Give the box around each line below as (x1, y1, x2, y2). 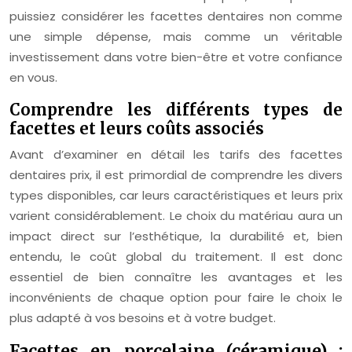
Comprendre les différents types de (9, 100, 343, 119)
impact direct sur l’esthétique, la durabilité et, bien (9, 228, 343, 244)
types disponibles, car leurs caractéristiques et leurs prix (9, 187, 343, 203)
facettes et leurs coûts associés (9, 119, 264, 138)
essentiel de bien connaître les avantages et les (9, 269, 343, 285)
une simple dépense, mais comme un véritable (9, 28, 343, 45)
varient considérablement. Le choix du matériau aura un (9, 207, 343, 224)
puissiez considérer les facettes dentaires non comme (9, 8, 343, 24)
